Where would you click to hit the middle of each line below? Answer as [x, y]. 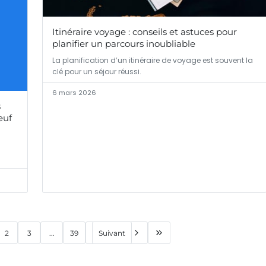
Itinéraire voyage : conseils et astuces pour [145, 32]
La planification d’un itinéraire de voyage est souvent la [153, 61]
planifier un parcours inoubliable [124, 44]
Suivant [112, 233]
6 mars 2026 [74, 93]
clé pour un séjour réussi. [97, 72]
